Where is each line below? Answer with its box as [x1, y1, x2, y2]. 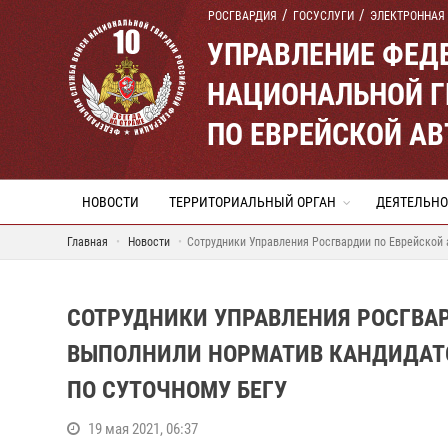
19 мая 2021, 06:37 [88, 420, 198, 438]
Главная [67, 235, 108, 249]
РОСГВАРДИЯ [208, 9, 277, 23]
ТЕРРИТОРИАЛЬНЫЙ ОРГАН [169, 194, 336, 210]
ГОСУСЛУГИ [293, 9, 354, 23]
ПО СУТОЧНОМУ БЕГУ [67, 376, 287, 404]
